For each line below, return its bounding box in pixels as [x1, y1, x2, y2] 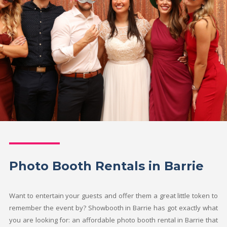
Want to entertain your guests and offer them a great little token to [9, 191, 218, 201]
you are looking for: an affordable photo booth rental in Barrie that [9, 215, 218, 225]
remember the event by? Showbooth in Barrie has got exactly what [9, 203, 218, 213]
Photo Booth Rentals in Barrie [9, 159, 204, 174]
